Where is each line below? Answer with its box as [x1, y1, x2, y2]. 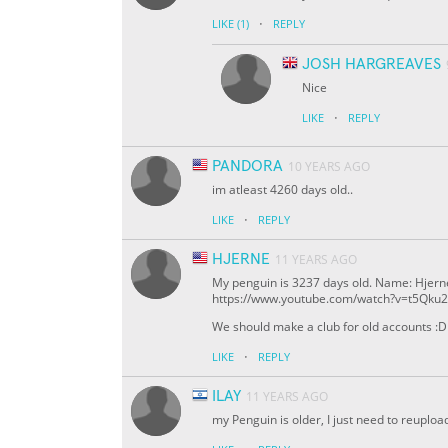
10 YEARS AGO [288, 158, 370, 176]
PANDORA [212, 158, 283, 175]
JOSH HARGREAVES [302, 56, 441, 73]
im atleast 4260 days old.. [212, 181, 353, 199]
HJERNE [212, 251, 270, 268]
